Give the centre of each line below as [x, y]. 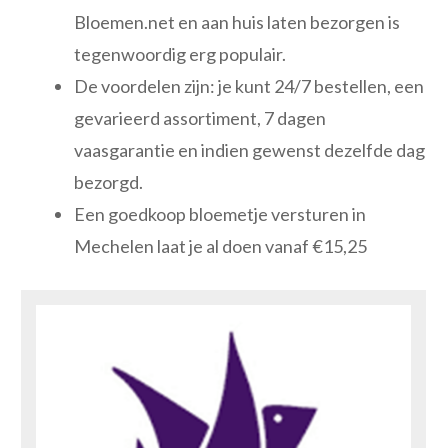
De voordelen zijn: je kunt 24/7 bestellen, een [249, 86]
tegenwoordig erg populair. [180, 54]
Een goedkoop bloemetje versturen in [220, 214]
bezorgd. [108, 182]
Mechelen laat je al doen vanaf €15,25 [220, 246]
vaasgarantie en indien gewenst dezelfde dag [249, 150]
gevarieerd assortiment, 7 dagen [200, 118]
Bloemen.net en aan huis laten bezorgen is [237, 22]
